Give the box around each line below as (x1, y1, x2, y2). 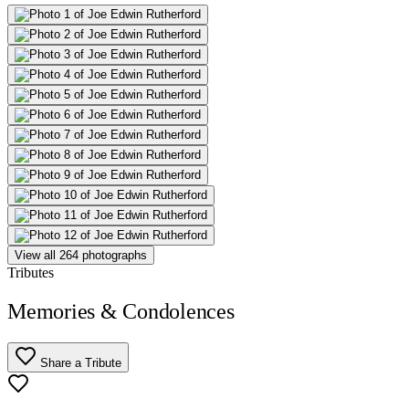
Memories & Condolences (7, 299, 235, 323)
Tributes (7, 264, 54, 280)
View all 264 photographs (15, 247, 147, 262)
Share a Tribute (37, 355, 121, 370)
